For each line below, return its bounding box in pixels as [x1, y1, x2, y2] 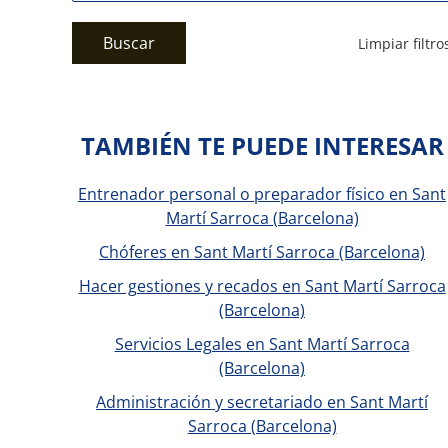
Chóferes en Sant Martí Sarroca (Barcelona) [99, 241, 425, 263]
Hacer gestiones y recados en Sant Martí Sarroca [78, 275, 446, 297]
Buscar [103, 32, 155, 54]
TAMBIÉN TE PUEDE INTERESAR [80, 129, 444, 162]
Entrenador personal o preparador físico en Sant [78, 183, 446, 205]
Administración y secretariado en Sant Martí [96, 391, 428, 413]
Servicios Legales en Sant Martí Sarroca [114, 333, 410, 355]
